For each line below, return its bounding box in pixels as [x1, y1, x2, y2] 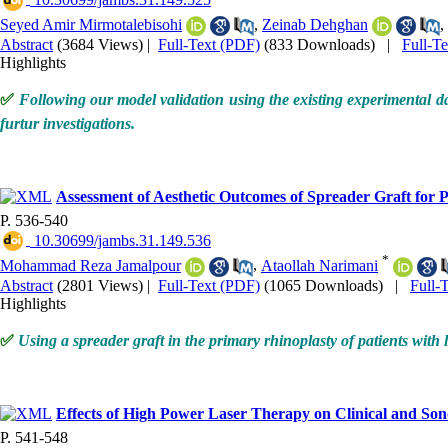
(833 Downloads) [264, 36, 375, 54]
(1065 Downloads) [264, 276, 383, 294]
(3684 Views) [57, 36, 143, 54]
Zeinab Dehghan [262, 15, 368, 33]
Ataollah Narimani [261, 256, 378, 274]
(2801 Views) [57, 276, 143, 294]
